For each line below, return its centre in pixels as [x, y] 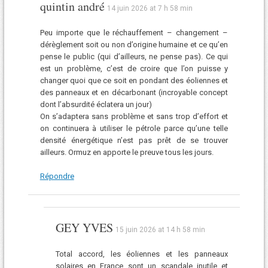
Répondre [57, 176]
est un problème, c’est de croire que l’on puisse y [134, 69]
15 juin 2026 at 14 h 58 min [160, 229]
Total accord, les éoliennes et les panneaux [142, 254]
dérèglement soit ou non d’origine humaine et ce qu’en [134, 45]
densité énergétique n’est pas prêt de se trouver [134, 141]
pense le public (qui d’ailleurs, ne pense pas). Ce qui [134, 57]
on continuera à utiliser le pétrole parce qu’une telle [134, 129]
